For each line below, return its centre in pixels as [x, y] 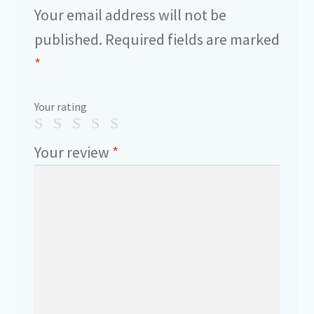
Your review [73, 152]
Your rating [60, 106]
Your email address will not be [130, 14]
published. [68, 39]
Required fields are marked [191, 39]
